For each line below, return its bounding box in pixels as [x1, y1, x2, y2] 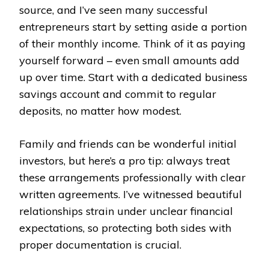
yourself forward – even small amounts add [19, 53, 240, 67]
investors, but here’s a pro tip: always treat [19, 153, 230, 168]
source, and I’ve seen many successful [19, 2, 208, 17]
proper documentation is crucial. [19, 237, 181, 252]
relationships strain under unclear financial [19, 204, 233, 218]
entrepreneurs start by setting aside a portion [19, 19, 247, 34]
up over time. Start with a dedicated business [19, 70, 247, 84]
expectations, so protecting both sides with [19, 220, 231, 235]
